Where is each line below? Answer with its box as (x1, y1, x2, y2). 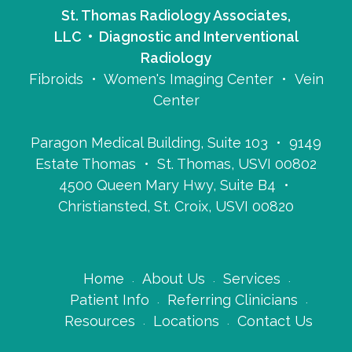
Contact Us (237, 313, 313, 330)
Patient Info (69, 291, 149, 309)
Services (222, 270, 280, 288)
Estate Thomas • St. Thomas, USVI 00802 (35, 155, 317, 172)
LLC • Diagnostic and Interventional (53, 27, 299, 45)
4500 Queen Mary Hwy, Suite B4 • (59, 176, 293, 193)
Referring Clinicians (167, 291, 298, 309)
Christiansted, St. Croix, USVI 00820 (58, 197, 294, 214)
